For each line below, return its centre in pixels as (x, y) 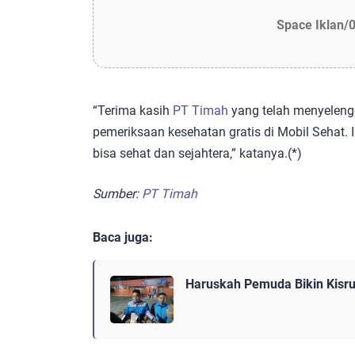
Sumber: (117, 193)
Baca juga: (123, 237)
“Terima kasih (133, 110)
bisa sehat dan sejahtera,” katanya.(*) (197, 153)
